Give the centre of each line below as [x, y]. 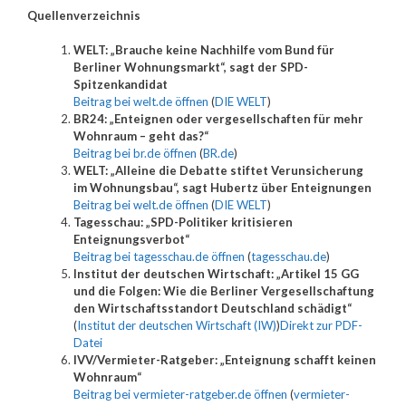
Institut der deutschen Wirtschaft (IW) [177, 325]
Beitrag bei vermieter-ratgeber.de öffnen [180, 394]
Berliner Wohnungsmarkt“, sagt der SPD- [191, 67]
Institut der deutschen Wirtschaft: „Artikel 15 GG [216, 274]
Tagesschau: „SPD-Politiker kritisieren [183, 222]
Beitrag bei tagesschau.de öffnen [159, 256]
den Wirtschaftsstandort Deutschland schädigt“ [213, 308]
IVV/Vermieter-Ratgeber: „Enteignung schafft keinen [225, 360]
